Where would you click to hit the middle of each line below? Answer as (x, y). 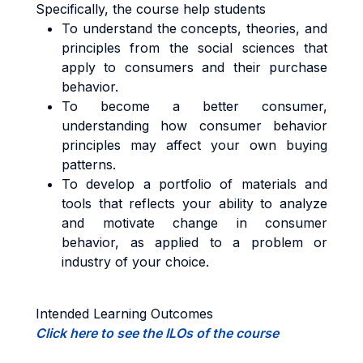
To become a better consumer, (194, 106)
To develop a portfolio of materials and (194, 184)
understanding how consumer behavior (194, 126)
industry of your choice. (135, 262)
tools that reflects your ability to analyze (194, 203)
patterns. (89, 164)
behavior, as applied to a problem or (194, 242)
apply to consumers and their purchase (194, 67)
